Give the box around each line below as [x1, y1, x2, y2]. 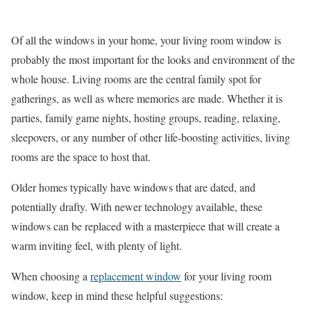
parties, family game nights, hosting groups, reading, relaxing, [11, 110, 280, 125]
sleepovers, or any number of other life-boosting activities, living [11, 130, 290, 144]
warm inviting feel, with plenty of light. [11, 238, 182, 253]
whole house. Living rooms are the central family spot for [11, 72, 261, 86]
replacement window [90, 269, 181, 283]
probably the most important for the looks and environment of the [11, 52, 295, 67]
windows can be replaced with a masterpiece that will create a [11, 219, 280, 233]
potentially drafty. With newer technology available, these [11, 199, 262, 214]
